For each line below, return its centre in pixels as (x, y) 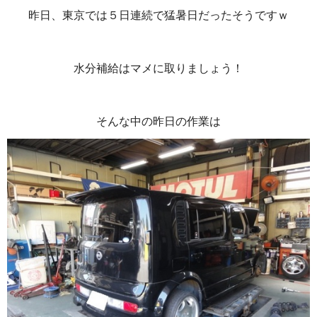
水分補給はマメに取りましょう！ (158, 68)
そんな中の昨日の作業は (158, 121)
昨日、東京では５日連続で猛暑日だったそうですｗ (158, 15)
